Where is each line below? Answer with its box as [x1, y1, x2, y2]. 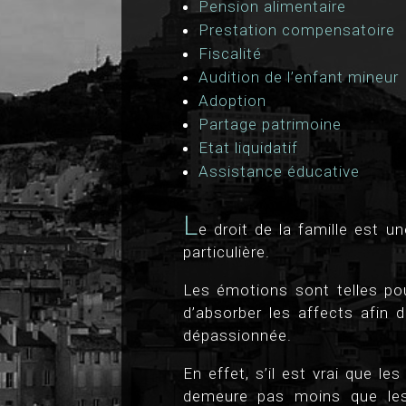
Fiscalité [198, 43, 262, 63]
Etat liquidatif [198, 138, 298, 157]
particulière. [182, 242, 270, 261]
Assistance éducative [198, 161, 360, 180]
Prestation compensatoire [198, 20, 395, 39]
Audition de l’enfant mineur [198, 67, 399, 86]
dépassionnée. [182, 325, 292, 344]
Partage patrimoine [198, 114, 342, 133]
